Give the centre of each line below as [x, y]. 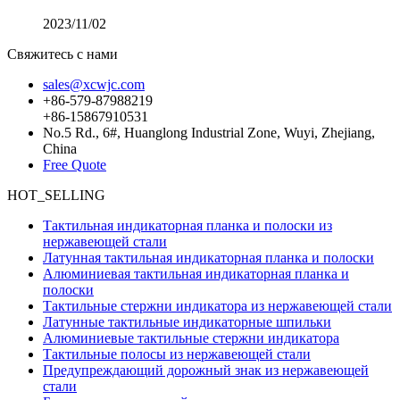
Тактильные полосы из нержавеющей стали [177, 354]
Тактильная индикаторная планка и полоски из [187, 225]
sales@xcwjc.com [94, 84]
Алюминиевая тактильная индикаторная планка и [196, 274]
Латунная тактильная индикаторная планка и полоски [208, 258]
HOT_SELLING [56, 195]
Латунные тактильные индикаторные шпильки [187, 322]
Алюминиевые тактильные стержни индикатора [191, 338]
